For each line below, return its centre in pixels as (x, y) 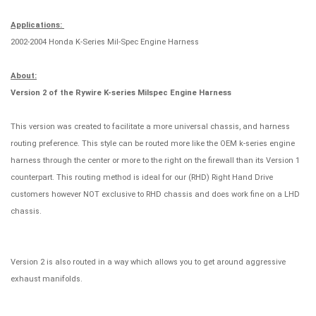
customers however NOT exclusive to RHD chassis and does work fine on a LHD (155, 194)
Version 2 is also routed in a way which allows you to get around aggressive (148, 262)
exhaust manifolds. (47, 279)
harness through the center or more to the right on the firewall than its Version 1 (155, 160)
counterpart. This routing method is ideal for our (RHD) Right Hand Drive (142, 177)
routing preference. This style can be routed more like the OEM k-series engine (153, 143)
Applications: (37, 25)
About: (24, 75)
